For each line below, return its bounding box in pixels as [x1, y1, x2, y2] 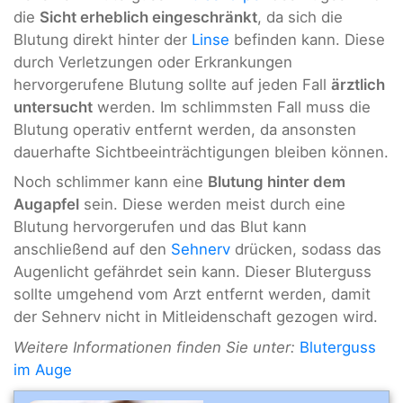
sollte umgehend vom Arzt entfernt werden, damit [13, 285, 371, 304]
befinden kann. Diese [229, 30, 385, 49]
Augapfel [13, 195, 79, 214]
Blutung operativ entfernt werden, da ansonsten [13, 120, 356, 139]
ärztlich [331, 75, 385, 94]
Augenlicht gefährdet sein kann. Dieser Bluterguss [13, 263, 372, 282]
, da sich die [257, 7, 343, 26]
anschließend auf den [13, 240, 171, 259]
